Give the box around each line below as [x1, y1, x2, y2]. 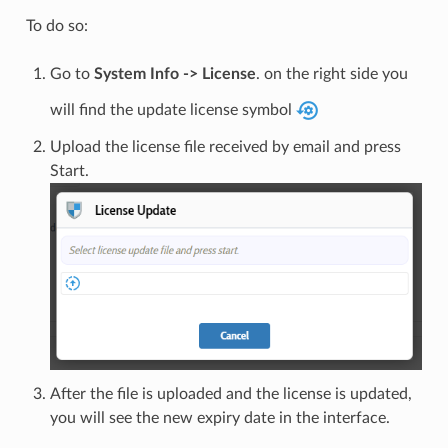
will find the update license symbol [49, 101, 296, 118]
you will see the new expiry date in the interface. [49, 410, 390, 427]
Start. [49, 162, 89, 179]
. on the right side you [255, 65, 408, 82]
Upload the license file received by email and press [49, 138, 401, 155]
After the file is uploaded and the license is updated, [49, 386, 412, 403]
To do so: [25, 17, 88, 34]
